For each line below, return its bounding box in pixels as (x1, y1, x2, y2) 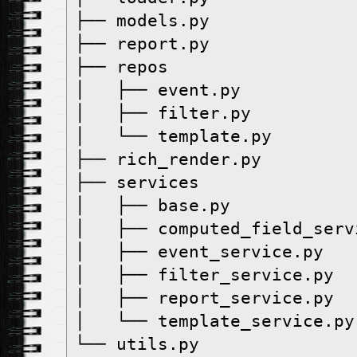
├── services (75, 172, 199, 192)
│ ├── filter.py (75, 103, 251, 123)
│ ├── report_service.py (75, 288, 334, 308)
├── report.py (75, 33, 210, 53)
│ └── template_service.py (75, 311, 355, 331)
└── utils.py (75, 334, 199, 354)
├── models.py (75, 10, 210, 30)
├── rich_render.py (75, 149, 261, 169)
